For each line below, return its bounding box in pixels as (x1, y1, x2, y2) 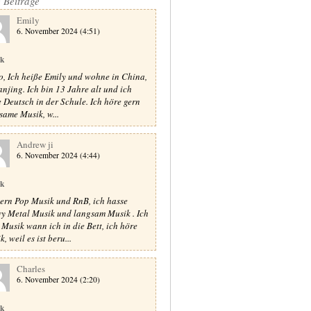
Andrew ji (17, 137, 53, 151)
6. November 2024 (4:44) (17, 149, 100, 160)
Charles (17, 262, 45, 275)
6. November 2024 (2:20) (17, 274, 100, 285)
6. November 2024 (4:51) (17, 26, 100, 36)
